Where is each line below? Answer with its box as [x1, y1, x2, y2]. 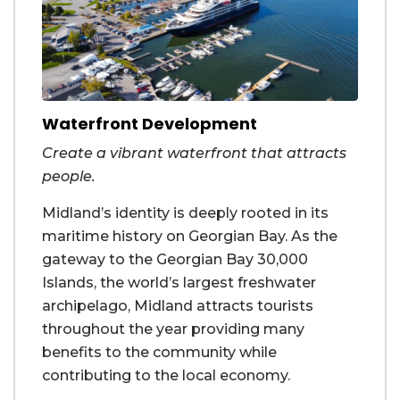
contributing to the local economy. [42, 367, 290, 384]
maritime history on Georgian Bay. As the [42, 228, 337, 245]
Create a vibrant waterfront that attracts [42, 145, 346, 162]
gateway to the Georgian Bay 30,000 [42, 251, 308, 268]
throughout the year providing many [42, 321, 304, 337]
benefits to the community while [42, 344, 277, 361]
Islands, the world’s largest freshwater [42, 274, 316, 291]
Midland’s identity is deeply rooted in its [42, 204, 329, 221]
